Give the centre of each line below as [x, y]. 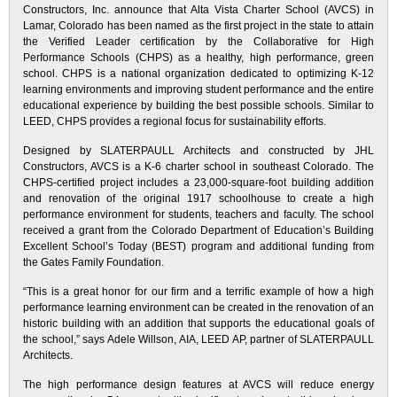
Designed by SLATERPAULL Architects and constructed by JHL [198, 151]
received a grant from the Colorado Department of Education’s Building [198, 230]
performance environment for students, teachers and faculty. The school [198, 214]
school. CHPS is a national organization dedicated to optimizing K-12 [198, 74]
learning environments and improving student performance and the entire [198, 90]
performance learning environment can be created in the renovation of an [198, 307]
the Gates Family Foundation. [93, 262]
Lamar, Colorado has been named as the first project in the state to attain [198, 26]
